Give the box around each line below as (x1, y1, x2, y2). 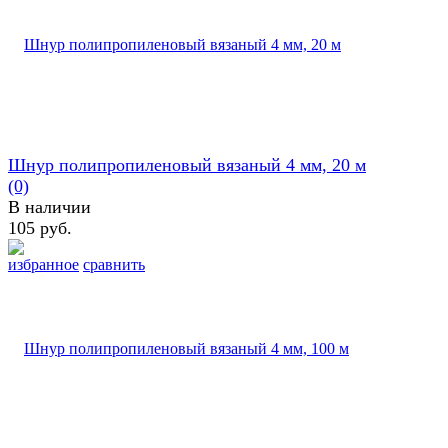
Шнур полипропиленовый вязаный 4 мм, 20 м (8, 154, 366, 175)
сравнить (83, 255, 145, 273)
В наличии (8, 196, 91, 217)
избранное (8, 255, 79, 273)
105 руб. (8, 217, 72, 238)
